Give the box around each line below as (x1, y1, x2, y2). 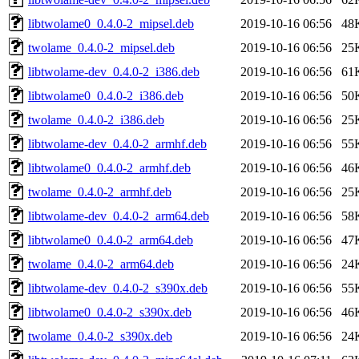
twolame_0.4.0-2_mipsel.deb (28, 40, 175, 54)
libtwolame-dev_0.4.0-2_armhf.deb (28, 136, 207, 151)
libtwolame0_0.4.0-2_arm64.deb (28, 232, 193, 247)
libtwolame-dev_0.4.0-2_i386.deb (28, 64, 200, 79)
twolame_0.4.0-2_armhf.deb (28, 184, 171, 199)
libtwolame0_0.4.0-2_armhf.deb (28, 160, 191, 175)
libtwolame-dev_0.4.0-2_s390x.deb (28, 280, 208, 295)
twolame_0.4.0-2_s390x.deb (28, 329, 172, 343)
